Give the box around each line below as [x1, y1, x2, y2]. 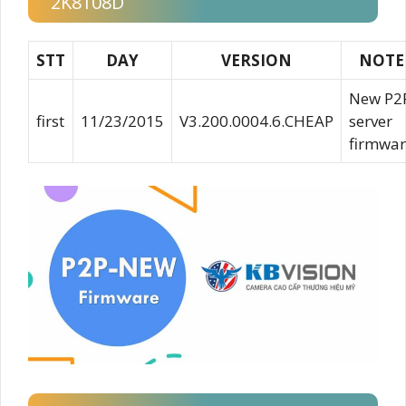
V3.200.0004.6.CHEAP [179, 110, 333, 131]
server [349, 110, 392, 131]
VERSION [221, 49, 292, 71]
